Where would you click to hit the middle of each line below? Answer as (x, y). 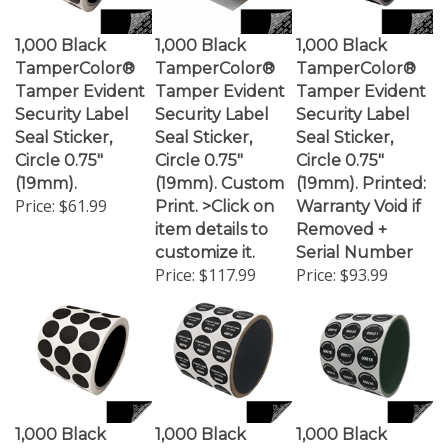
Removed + (341, 211)
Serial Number (354, 234)
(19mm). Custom (219, 165)
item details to (211, 211)
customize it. (205, 234)
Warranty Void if (358, 188)
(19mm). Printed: (361, 165)
